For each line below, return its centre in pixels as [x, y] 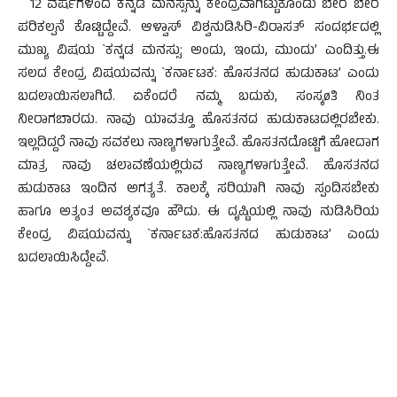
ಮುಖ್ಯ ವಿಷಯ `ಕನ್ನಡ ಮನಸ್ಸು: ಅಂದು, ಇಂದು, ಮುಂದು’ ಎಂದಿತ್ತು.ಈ [198, 52]
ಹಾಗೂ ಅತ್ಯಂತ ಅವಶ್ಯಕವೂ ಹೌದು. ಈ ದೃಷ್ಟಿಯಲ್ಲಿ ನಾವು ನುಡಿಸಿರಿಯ [198, 213]
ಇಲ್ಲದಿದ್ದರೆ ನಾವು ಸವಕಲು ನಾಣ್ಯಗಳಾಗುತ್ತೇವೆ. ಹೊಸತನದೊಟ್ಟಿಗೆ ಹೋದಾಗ [198, 144]
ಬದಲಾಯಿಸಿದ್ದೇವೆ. [63, 259]
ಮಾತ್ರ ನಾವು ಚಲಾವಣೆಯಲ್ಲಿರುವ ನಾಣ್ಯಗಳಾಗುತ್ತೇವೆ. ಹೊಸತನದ [198, 167]
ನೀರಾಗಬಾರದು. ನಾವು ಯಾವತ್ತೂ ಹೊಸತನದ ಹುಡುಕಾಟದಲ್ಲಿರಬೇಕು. [198, 121]
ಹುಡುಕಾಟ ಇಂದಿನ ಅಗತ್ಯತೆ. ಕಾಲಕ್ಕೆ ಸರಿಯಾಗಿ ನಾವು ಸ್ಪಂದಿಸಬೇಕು [198, 190]
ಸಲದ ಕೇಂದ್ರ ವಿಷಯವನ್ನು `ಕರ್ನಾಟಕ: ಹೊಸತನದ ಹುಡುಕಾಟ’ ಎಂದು [198, 75]
